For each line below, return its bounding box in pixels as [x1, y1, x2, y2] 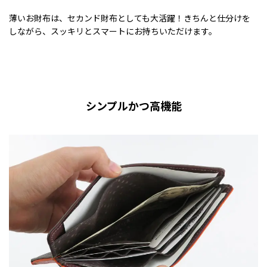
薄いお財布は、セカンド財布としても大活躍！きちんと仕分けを [9, 11, 250, 24]
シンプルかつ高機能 [85, 97, 182, 113]
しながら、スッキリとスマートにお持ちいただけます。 [9, 24, 217, 37]
